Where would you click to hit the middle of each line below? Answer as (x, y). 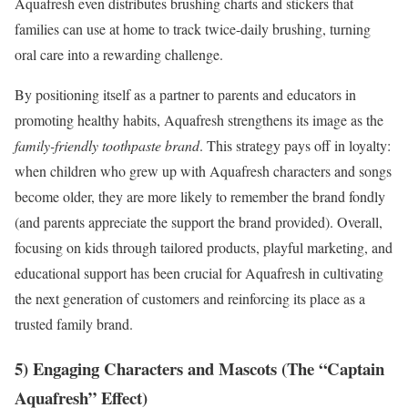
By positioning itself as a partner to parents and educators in (185, 95)
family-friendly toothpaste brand (107, 146)
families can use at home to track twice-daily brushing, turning (193, 29)
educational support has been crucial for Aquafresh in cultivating (199, 273)
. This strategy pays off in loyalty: (295, 146)
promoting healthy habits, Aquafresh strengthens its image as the (199, 120)
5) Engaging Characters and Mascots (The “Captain (199, 369)
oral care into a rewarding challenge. (119, 55)
